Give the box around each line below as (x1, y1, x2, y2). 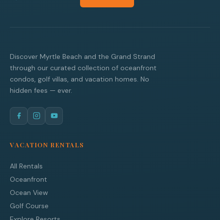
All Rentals (10, 161, 43, 170)
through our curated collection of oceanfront (10, 63, 157, 72)
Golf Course (10, 201, 49, 210)
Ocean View (10, 188, 48, 197)
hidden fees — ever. (10, 85, 72, 95)
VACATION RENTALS (10, 140, 84, 149)
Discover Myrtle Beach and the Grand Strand (10, 52, 155, 61)
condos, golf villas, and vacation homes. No (10, 74, 149, 83)
